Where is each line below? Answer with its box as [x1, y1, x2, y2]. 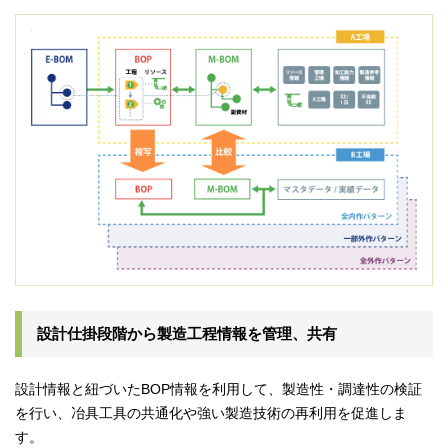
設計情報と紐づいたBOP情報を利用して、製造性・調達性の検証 [15, 380, 422, 397]
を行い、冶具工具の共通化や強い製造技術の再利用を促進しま [15, 404, 407, 421]
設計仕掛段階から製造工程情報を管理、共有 [37, 324, 337, 342]
